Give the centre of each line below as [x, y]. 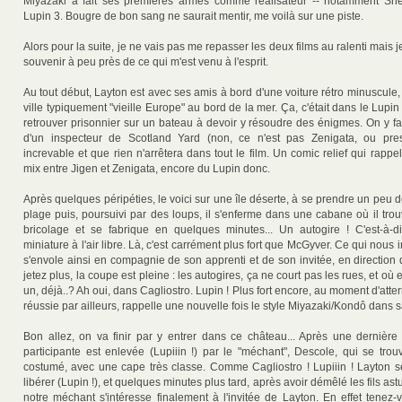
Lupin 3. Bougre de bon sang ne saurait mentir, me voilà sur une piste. [193, 17]
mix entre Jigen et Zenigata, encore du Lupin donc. [147, 169]
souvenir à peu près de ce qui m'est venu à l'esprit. [146, 62]
